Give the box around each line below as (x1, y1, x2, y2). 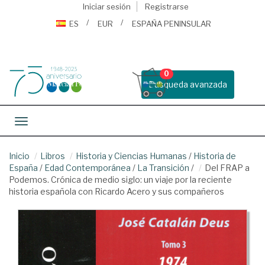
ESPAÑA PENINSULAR (132, 19, 211, 28)
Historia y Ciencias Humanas (76, 151, 187, 161)
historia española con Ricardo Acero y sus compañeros (9, 186, 224, 196)
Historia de (193, 151, 236, 161)
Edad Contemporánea (44, 163, 131, 173)
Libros (40, 151, 65, 161)
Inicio (9, 151, 30, 161)
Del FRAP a (205, 163, 250, 173)
